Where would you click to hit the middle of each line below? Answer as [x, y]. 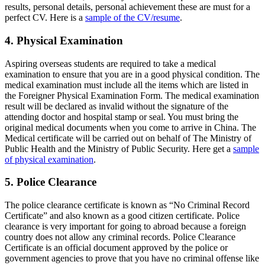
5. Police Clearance [51, 182]
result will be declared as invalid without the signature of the [117, 106]
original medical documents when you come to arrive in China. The [130, 127]
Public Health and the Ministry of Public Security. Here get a [119, 148]
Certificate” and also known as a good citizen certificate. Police [122, 215]
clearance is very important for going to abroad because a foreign [125, 226]
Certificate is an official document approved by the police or [116, 247]
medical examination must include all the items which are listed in [127, 85]
